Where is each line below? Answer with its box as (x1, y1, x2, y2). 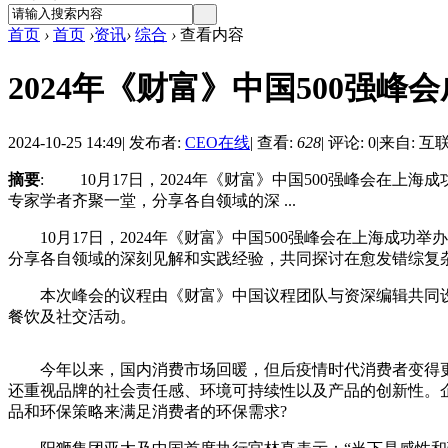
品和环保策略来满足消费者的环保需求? (8, 402, 287, 420)
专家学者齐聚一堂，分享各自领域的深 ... (8, 191, 296, 209)
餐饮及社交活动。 (8, 307, 136, 325)
